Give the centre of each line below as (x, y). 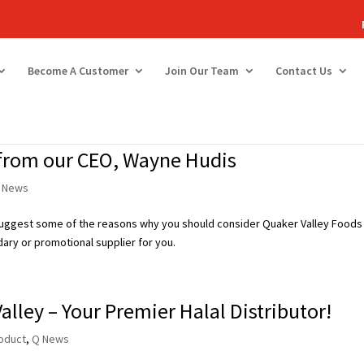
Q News (51, 339)
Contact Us (304, 71)
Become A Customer (78, 71)
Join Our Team (202, 71)
